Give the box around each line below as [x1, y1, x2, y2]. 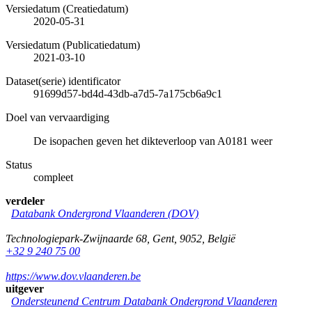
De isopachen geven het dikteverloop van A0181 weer [33, 134, 272, 147]
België [208, 232, 235, 244]
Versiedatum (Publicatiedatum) [6, 38, 140, 51]
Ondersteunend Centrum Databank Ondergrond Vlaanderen [11, 295, 277, 307]
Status [6, 158, 32, 171]
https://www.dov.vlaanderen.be [6, 270, 141, 282]
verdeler [6, 194, 45, 207]
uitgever [6, 282, 44, 295]
